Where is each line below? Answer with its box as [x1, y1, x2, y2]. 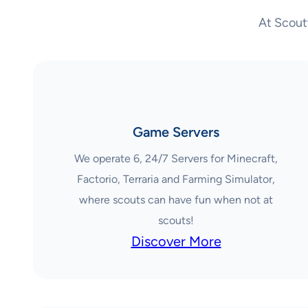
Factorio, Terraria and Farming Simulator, [77, 172, 275, 186]
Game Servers [133, 123, 219, 140]
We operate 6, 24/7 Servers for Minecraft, [74, 151, 278, 165]
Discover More [131, 232, 221, 250]
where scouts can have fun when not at [79, 192, 273, 206]
